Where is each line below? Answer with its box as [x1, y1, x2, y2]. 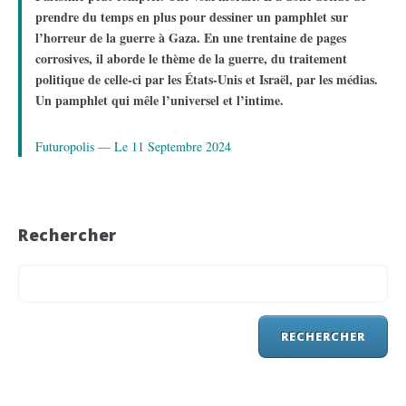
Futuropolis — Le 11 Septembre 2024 [35, 138, 231, 156]
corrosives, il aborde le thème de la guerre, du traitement [35, 49, 347, 69]
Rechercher [18, 224, 117, 246]
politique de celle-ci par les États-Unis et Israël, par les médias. [35, 70, 378, 90]
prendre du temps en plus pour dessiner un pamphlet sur [35, 7, 348, 27]
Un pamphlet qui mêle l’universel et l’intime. [35, 91, 284, 111]
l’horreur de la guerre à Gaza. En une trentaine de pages [35, 28, 346, 48]
